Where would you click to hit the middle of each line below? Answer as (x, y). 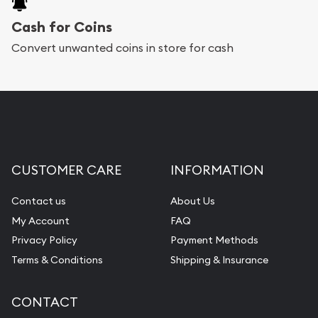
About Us (193, 201)
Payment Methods (214, 240)
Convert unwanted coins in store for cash (122, 48)
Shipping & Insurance (219, 259)
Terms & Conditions (57, 259)
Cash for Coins (62, 27)
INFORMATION (217, 170)
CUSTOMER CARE (66, 170)
